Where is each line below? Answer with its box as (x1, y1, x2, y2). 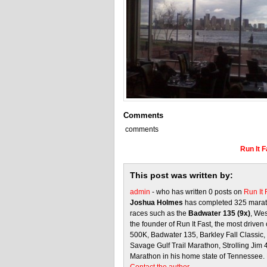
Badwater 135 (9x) (188, 209, 250, 218)
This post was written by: (130, 170, 233, 180)
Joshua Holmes (130, 198, 183, 207)
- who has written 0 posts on (150, 188, 244, 196)
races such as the (130, 209, 188, 218)
